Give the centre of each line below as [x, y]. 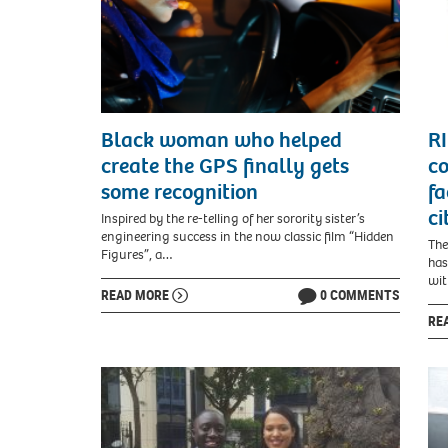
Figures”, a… [137, 254]
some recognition [179, 192]
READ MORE [136, 294]
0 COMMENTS [359, 294]
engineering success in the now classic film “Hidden [247, 236]
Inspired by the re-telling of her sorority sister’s [233, 218]
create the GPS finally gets [225, 166]
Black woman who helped [221, 140]
